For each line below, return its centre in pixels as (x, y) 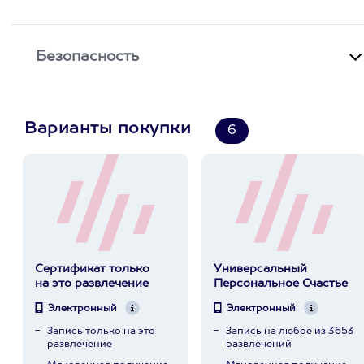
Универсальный (260, 269)
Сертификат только (92, 269)
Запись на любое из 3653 (290, 331)
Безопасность (88, 57)
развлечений (258, 344)
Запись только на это (101, 331)
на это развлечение (91, 284)
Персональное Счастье (280, 284)
